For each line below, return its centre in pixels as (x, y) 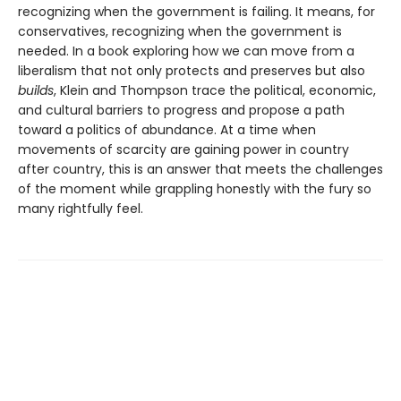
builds (36, 91)
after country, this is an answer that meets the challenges (200, 170)
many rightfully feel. (81, 209)
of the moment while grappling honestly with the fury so (195, 189)
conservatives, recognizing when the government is (180, 32)
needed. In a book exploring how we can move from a (186, 51)
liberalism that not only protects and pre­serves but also (192, 71)
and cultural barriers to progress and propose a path (181, 111)
